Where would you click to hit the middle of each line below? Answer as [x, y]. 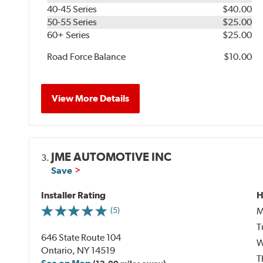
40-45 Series [72, 9]
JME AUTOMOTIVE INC [112, 156]
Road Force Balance [87, 56]
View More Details [91, 98]
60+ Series [69, 35]
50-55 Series [72, 22]
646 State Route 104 [81, 237]
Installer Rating [74, 195]
